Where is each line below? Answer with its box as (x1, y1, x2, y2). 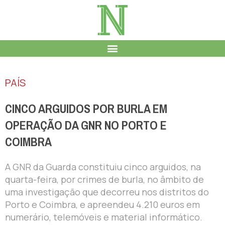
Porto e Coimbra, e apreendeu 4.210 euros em (5, 198, 200, 210)
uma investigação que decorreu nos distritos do (5, 185, 209, 198)
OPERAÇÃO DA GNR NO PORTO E (5, 114, 167, 137)
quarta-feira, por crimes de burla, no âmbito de (5, 173, 204, 185)
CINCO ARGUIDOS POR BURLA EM (5, 97, 167, 120)
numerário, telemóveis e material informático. (5, 210, 202, 223)
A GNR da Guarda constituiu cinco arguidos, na (5, 160, 201, 173)
